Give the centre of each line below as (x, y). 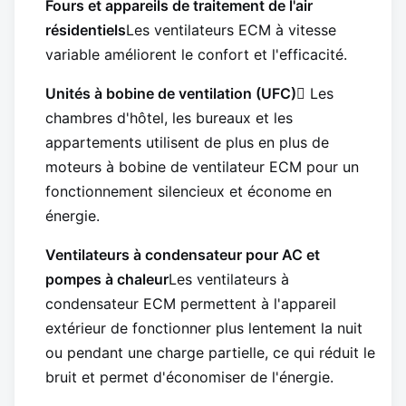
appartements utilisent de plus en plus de (187, 143)
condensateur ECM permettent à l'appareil (191, 304)
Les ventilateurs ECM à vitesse (231, 30)
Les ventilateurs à (229, 280)
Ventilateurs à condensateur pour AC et (183, 255)
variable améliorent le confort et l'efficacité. (196, 55)
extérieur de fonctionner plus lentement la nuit (204, 329)
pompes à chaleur (107, 280)
